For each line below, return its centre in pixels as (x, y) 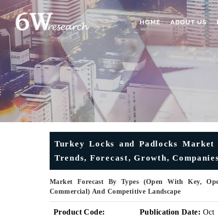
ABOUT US (189, 22)
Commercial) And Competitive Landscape (115, 191)
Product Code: (79, 212)
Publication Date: (170, 212)
